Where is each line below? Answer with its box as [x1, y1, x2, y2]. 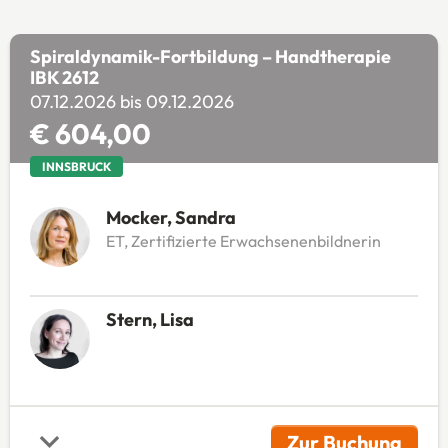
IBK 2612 [29, 65, 99, 89]
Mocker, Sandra [105, 205, 236, 229]
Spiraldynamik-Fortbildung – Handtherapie [29, 44, 391, 68]
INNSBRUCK [41, 158, 111, 174]
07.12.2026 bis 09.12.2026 [29, 89, 234, 113]
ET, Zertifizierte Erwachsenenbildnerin [105, 230, 381, 251]
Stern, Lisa [105, 307, 194, 331]
